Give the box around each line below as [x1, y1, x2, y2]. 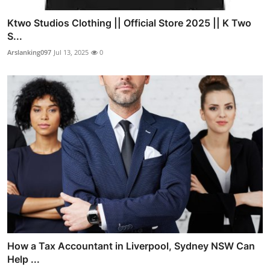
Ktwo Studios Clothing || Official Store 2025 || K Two [7, 16, 251, 29]
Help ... [7, 253, 40, 266]
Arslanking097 [7, 47, 51, 57]
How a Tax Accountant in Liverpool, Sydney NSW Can [7, 240, 255, 253]
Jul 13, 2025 [54, 47, 89, 57]
